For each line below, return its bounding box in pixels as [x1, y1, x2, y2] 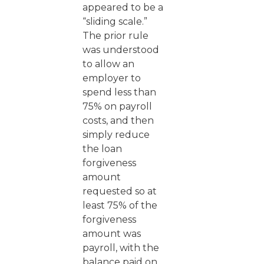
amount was [82, 228, 141, 239]
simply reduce [82, 129, 150, 140]
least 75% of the [82, 200, 157, 211]
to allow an [82, 58, 134, 70]
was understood [82, 44, 159, 55]
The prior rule [82, 30, 148, 41]
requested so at [82, 186, 157, 197]
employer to [82, 72, 141, 84]
